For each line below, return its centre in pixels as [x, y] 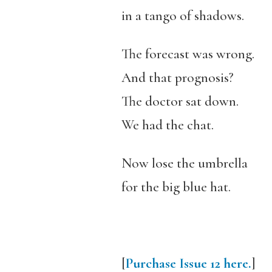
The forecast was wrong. [188, 54]
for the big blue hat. [176, 187]
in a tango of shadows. [182, 16]
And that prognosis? [177, 78]
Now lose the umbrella [184, 163]
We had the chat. [167, 125]
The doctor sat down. [180, 101]
